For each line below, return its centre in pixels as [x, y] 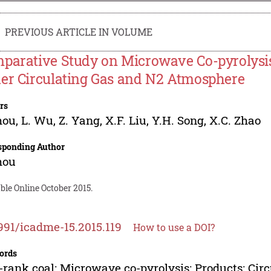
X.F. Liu [126, 120]
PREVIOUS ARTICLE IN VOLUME [79, 31]
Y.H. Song [178, 120]
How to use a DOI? [174, 227]
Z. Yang [80, 120]
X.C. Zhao [235, 120]
